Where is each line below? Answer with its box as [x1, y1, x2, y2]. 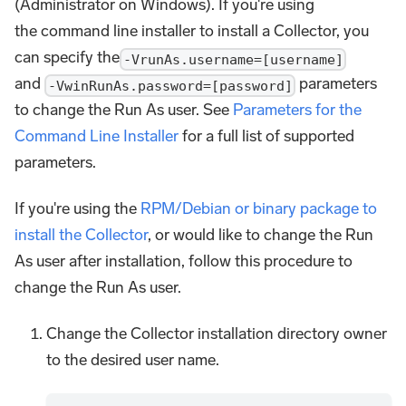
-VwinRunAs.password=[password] [47, 77, 293, 94]
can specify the [14, 47, 120, 68]
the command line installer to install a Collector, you [14, 21, 369, 42]
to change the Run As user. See [14, 100, 233, 121]
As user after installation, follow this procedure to [14, 251, 353, 272]
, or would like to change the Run [148, 225, 373, 246]
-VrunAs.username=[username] [122, 51, 343, 68]
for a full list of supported [179, 126, 354, 147]
